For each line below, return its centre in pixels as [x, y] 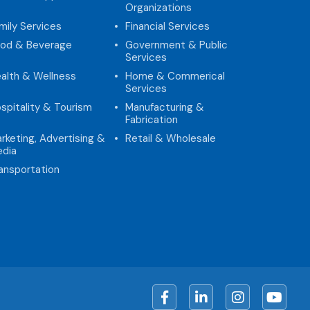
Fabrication [151, 119]
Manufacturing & [164, 107]
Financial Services [167, 26]
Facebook [175, 291]
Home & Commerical [175, 76]
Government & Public [176, 45]
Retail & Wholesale [170, 138]
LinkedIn [209, 291]
